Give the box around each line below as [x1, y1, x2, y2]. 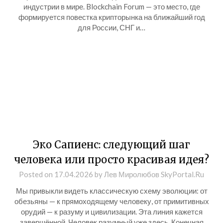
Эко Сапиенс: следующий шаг [33, 138, 190, 151]
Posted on [19, 170, 54, 179]
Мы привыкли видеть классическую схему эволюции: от [15, 186, 208, 195]
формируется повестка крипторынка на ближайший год [18, 12, 205, 21]
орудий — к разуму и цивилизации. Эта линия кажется [20, 207, 203, 216]
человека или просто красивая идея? [14, 153, 209, 166]
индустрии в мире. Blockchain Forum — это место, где [23, 2, 200, 11]
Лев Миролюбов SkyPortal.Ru [104, 170, 204, 179]
